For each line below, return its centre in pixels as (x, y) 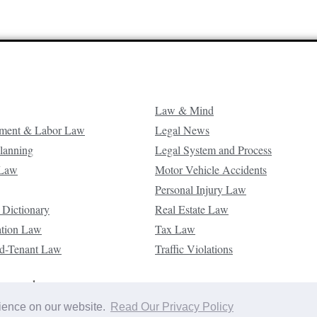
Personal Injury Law (201, 189)
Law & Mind (184, 110)
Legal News (182, 129)
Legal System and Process (213, 149)
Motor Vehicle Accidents (211, 169)
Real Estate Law (192, 209)
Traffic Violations (194, 248)
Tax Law (175, 229)
